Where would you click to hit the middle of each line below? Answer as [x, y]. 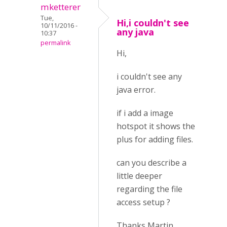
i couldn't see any [149, 77]
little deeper [139, 176]
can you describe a [152, 163]
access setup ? [143, 202]
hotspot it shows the [156, 126]
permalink [55, 43]
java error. [136, 90]
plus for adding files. [155, 139]
